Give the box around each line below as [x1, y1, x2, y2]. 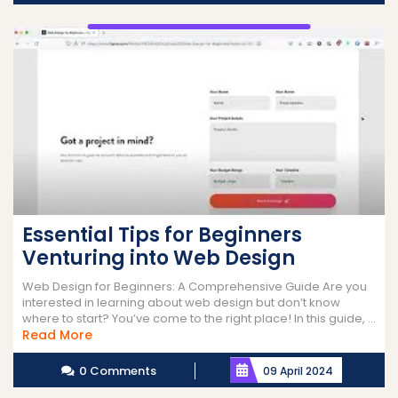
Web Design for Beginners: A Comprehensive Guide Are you [22, 278, 367, 296]
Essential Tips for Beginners [22, 221, 302, 250]
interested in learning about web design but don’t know [22, 294, 340, 312]
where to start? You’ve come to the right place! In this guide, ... [22, 310, 376, 328]
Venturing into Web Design [22, 244, 295, 273]
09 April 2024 [262, 363, 333, 379]
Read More [22, 326, 92, 345]
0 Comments [78, 362, 156, 380]
